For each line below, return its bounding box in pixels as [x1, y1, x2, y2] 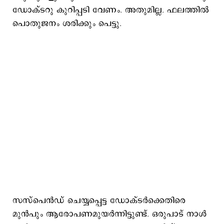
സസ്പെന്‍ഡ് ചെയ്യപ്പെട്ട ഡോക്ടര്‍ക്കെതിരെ [12, 194, 185, 206]
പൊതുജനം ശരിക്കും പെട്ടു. [12, 17, 121, 29]
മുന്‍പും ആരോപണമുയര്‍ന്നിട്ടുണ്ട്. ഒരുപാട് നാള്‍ [12, 208, 206, 220]
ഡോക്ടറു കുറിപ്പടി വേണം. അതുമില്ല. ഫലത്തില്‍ [12, 4, 209, 16]
